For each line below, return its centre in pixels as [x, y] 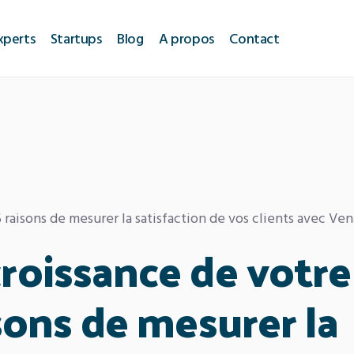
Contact [254, 40]
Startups [76, 40]
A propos [186, 40]
